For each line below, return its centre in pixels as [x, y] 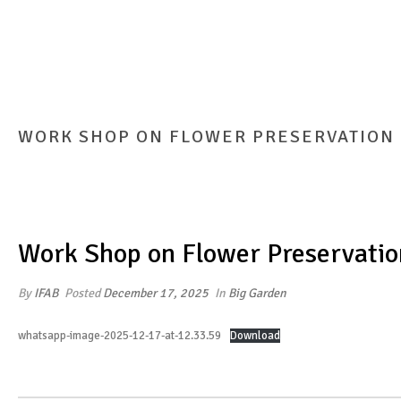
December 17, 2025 [156, 293]
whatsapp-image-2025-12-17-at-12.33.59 [119, 336]
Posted [82, 293]
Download [255, 336]
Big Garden [257, 293]
